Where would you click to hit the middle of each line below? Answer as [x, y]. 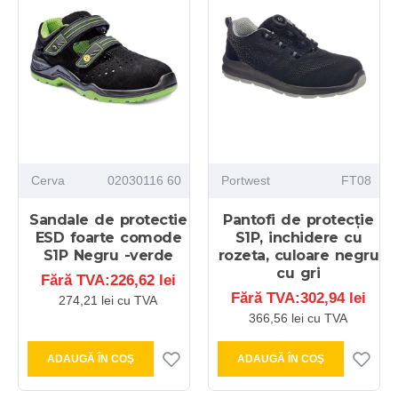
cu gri [298, 273]
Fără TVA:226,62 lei [108, 280]
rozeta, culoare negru [298, 255]
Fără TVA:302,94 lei [298, 298]
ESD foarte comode [108, 237]
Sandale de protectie [108, 219]
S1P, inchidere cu [298, 237]
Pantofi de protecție [298, 219]
